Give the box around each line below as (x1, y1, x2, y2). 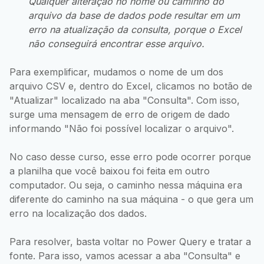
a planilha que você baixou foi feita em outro (9, 164, 210, 177)
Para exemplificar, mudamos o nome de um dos (9, 65, 223, 78)
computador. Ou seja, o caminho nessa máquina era (9, 179, 242, 191)
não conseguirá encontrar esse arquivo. (28, 37, 204, 49)
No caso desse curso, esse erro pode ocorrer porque (9, 150, 251, 163)
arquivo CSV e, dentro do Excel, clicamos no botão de (9, 80, 252, 92)
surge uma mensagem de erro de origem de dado (9, 108, 230, 120)
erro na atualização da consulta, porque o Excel (28, 23, 242, 35)
